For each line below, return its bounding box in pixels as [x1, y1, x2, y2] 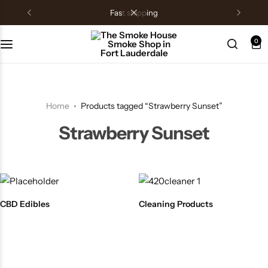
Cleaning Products [138, 198, 213, 209]
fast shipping [114, 8, 158, 17]
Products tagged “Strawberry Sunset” [80, 100, 223, 111]
